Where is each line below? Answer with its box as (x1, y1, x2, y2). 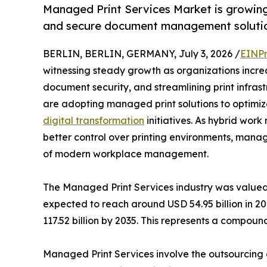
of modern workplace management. (43, 148, 209, 160)
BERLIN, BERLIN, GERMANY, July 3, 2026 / (43, 48, 240, 60)
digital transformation (43, 114, 144, 127)
